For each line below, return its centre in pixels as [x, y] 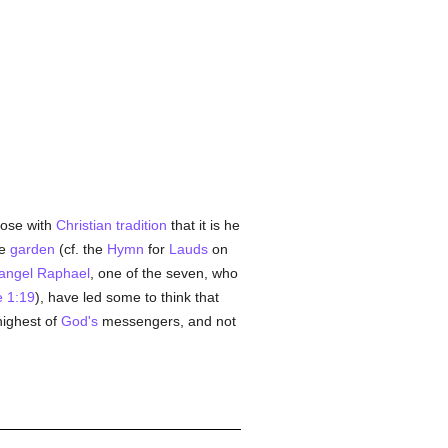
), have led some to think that [126, 297]
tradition [141, 225]
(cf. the [80, 249]
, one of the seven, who [163, 273]
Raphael [63, 273]
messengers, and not [166, 321]
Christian [83, 225]
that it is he [203, 225]
